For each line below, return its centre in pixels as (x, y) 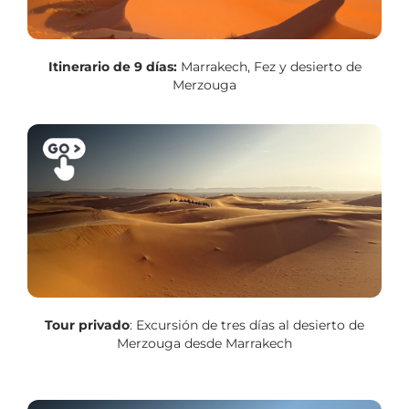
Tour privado (87, 325)
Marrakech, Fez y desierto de (269, 67)
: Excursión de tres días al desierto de (247, 325)
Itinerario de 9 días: (112, 67)
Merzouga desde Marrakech (204, 343)
